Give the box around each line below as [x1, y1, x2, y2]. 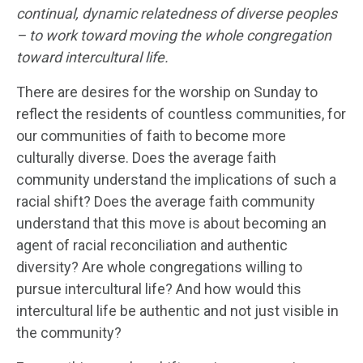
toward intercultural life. [16, 48, 172, 66]
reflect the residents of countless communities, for [16, 105, 346, 122]
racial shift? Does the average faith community [16, 192, 315, 210]
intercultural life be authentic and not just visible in [16, 301, 339, 319]
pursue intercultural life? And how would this [16, 280, 301, 297]
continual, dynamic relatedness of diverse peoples [16, 4, 337, 22]
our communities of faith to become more [16, 126, 286, 144]
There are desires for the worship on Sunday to [16, 83, 318, 100]
